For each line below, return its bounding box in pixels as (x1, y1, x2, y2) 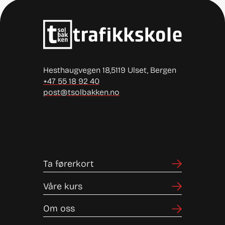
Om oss (43, 203, 75, 214)
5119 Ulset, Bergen (110, 65, 176, 75)
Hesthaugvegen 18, (43, 65, 111, 75)
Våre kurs (43, 180, 82, 192)
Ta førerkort (43, 158, 93, 169)
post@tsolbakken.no (43, 87, 120, 97)
